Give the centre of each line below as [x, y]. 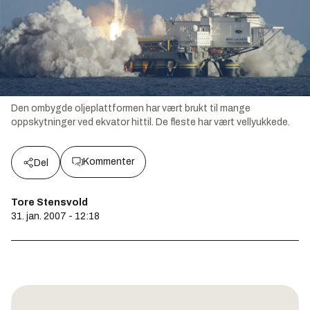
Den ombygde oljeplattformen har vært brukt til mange [131, 108]
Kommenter [109, 161]
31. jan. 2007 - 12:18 [55, 216]
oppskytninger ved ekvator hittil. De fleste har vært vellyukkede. [151, 122]
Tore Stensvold [49, 202]
